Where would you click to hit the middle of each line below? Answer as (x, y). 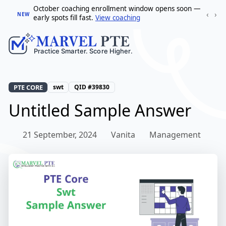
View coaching (118, 18)
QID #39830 (92, 87)
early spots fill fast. (64, 18)
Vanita (123, 135)
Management (175, 135)
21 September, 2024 (60, 135)
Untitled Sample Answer (100, 110)
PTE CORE (28, 88)
